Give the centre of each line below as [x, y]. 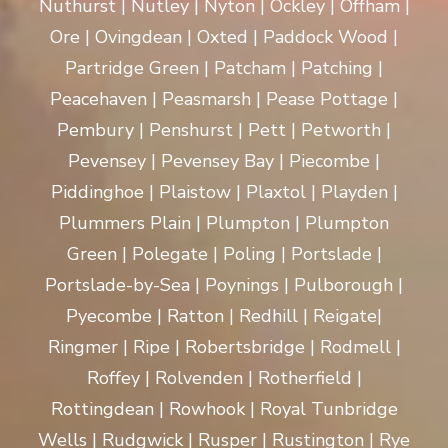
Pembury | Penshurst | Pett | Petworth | [224, 130]
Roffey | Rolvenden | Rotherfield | [224, 378]
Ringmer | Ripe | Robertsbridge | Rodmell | [224, 347]
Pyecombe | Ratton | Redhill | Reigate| [224, 316]
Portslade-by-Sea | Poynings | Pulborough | [224, 285]
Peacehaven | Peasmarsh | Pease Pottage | [224, 99]
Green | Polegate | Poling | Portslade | [224, 254]
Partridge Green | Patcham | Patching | [224, 68]
